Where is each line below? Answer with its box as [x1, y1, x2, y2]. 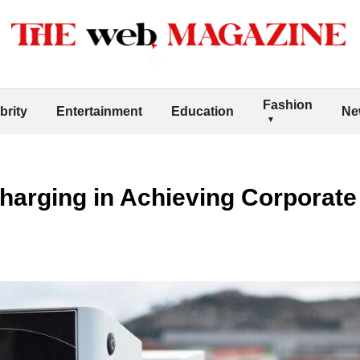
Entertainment [56, 104, 142, 118]
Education [171, 104, 234, 118]
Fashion [263, 97, 313, 112]
